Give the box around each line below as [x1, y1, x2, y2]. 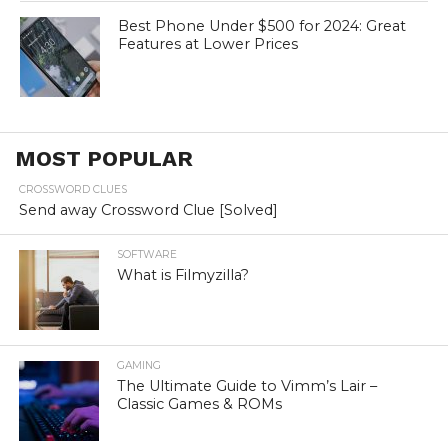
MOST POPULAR [15, 145, 193, 171]
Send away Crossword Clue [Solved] [18, 200, 278, 219]
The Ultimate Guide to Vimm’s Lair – [117, 376, 378, 395]
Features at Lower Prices [118, 34, 299, 53]
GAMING [117, 358, 162, 372]
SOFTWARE [117, 247, 178, 261]
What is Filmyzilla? [117, 265, 250, 284]
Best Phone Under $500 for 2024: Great [118, 16, 407, 35]
